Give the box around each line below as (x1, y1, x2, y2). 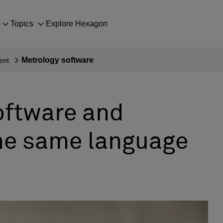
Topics (10, 19, 33, 28)
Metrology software (21, 56, 94, 64)
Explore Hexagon (46, 19, 108, 28)
